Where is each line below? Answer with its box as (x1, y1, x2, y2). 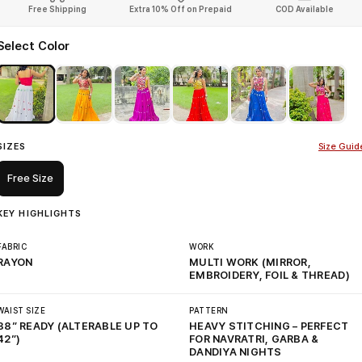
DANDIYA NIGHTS (189, 346, 282, 358)
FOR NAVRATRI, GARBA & (189, 333, 319, 345)
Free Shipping (27, 4, 86, 14)
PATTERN (189, 305, 229, 315)
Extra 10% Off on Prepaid (129, 4, 233, 14)
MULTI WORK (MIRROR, (189, 256, 311, 268)
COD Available (276, 4, 335, 14)
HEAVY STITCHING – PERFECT (189, 320, 349, 332)
